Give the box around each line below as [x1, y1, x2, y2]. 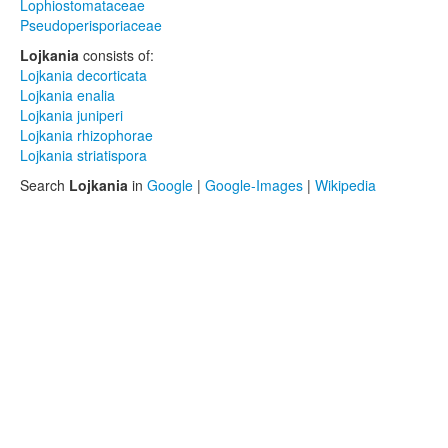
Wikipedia [315, 175, 376, 195]
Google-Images [205, 175, 303, 195]
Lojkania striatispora [20, 145, 147, 165]
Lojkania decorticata [20, 65, 147, 85]
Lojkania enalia [20, 85, 115, 105]
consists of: [79, 45, 154, 65]
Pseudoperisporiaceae [20, 15, 162, 35]
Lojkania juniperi [20, 105, 123, 125]
